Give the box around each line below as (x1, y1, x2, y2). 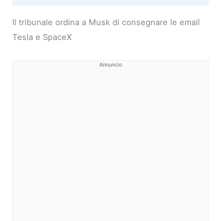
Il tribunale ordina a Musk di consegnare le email (12, 17, 200, 27)
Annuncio (99, 61, 122, 68)
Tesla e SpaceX (12, 32, 73, 42)
